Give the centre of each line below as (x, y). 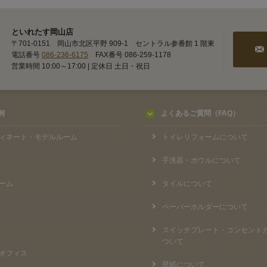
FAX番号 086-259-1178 (130, 55)
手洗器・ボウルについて (201, 161)
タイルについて (187, 184)
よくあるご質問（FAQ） (200, 114)
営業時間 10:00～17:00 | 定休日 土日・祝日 (81, 66)
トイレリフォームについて (205, 137)
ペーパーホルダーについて (205, 207)
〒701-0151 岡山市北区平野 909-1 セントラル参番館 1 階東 (113, 44)
